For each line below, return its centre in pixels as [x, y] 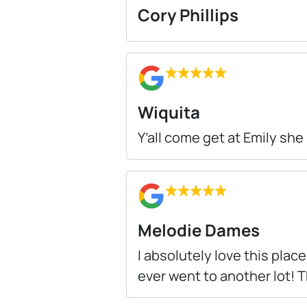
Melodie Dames [199, 230]
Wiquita [169, 112]
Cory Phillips [188, 14]
